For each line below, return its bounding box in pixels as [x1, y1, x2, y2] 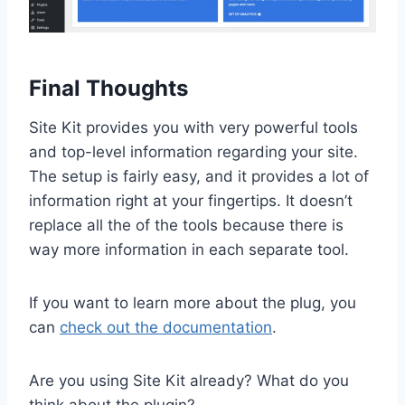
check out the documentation [60, 318, 272, 337]
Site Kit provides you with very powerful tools [29, 118, 358, 137]
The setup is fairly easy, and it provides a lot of [29, 167, 369, 186]
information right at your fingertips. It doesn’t [29, 192, 353, 211]
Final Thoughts [29, 75, 188, 102]
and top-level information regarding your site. [29, 143, 358, 162]
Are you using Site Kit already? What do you [29, 372, 349, 391]
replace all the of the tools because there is [29, 216, 344, 235]
